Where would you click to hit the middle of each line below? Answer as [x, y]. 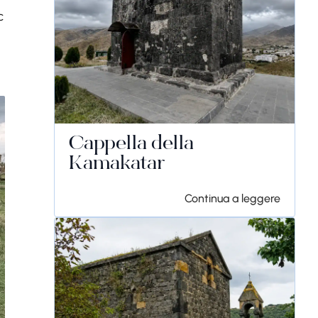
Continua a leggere [232, 198]
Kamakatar [117, 165]
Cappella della [131, 145]
